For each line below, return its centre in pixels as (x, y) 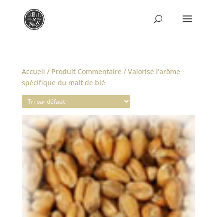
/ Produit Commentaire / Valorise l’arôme (112, 71)
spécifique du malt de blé (63, 83)
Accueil (33, 71)
